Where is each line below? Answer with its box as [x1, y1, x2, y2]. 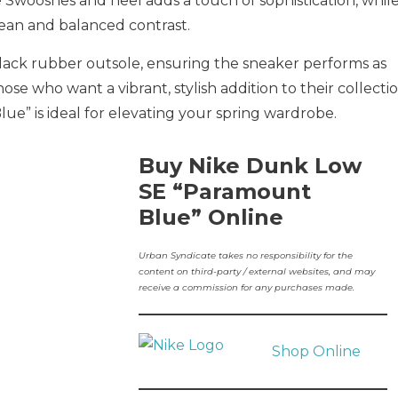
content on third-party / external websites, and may [138, 266, 375, 277]
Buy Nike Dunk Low [138, 153, 362, 179]
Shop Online [271, 343, 361, 360]
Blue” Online [138, 204, 283, 230]
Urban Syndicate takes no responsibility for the [138, 250, 353, 261]
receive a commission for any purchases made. [138, 282, 354, 293]
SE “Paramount [138, 179, 311, 204]
